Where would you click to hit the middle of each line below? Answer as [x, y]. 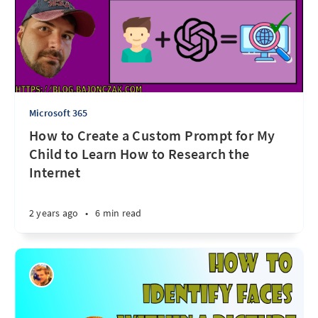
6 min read [119, 213]
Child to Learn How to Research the [139, 154]
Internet [55, 172]
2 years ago [54, 213]
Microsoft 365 [59, 113]
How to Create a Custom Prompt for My [152, 135]
